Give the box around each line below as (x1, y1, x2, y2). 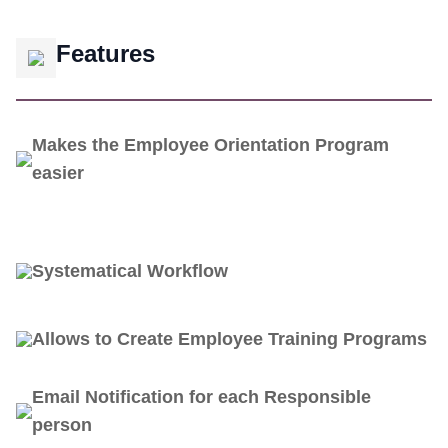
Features (56, 40, 155, 67)
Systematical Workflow (32, 261, 228, 281)
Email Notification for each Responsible (32, 387, 371, 407)
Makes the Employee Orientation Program (32, 135, 389, 155)
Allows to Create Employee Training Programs (32, 329, 427, 349)
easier (32, 163, 84, 183)
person (32, 415, 92, 435)
